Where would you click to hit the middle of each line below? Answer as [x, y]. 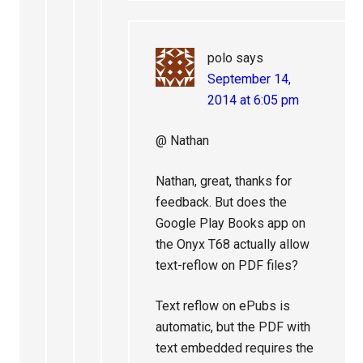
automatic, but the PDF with [233, 327]
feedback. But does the [222, 202]
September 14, [250, 79]
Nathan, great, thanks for [224, 181]
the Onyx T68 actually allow [233, 244]
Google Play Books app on [231, 223]
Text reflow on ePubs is [223, 306]
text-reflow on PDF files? [227, 265]
